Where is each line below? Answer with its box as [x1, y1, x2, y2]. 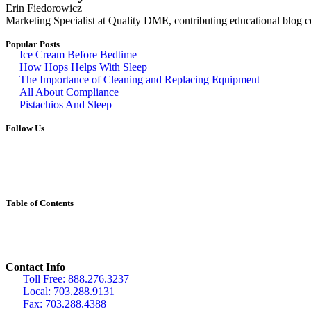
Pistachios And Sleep [19, 98, 112, 110]
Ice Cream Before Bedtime [19, 48, 137, 60]
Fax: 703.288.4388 [23, 298, 106, 310]
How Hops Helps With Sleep [19, 60, 147, 73]
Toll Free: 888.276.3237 [23, 273, 129, 285]
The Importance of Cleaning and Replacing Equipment [19, 73, 260, 85]
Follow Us [6, 122, 44, 133]
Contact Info [6, 261, 65, 273]
